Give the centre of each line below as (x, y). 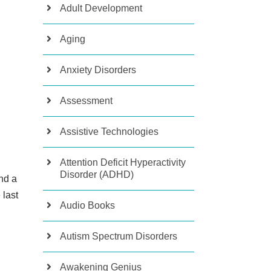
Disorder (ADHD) (97, 175)
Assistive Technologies (109, 132)
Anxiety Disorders (98, 70)
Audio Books (87, 205)
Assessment (86, 101)
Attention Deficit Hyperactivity (123, 162)
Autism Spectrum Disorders (119, 236)
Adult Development (101, 8)
